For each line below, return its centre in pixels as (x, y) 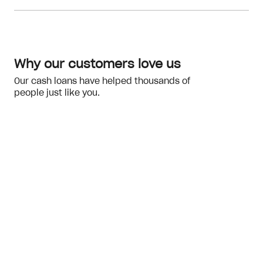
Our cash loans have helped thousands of (102, 82)
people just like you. (57, 93)
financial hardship (47, 20)
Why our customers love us (97, 65)
